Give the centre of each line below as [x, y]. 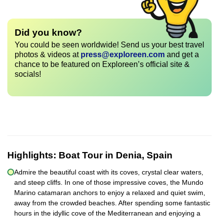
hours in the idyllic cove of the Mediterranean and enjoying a [107, 213]
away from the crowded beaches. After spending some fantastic [112, 203]
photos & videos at [48, 55]
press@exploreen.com [123, 55]
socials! [28, 74]
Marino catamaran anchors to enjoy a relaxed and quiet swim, [110, 192]
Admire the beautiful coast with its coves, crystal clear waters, [109, 172]
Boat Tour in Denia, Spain [116, 155]
